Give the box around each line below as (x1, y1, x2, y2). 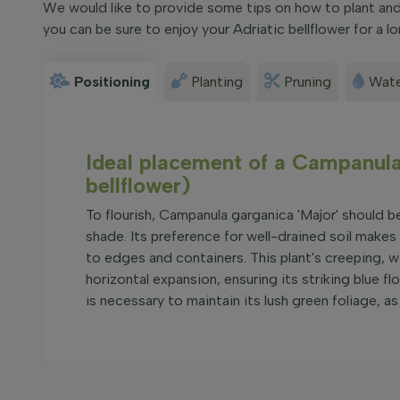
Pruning (284, 73, 331, 90)
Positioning (74, 73, 150, 90)
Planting (191, 73, 243, 90)
